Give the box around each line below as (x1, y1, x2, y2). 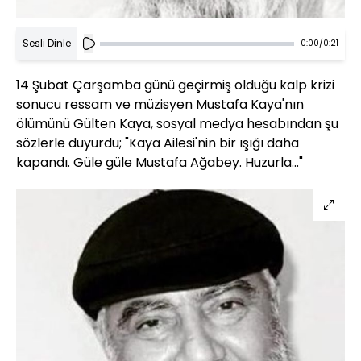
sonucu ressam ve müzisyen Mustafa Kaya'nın (16, 95, 304, 114)
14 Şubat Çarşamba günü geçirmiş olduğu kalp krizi (16, 76, 334, 95)
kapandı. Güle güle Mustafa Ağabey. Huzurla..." (16, 153, 303, 172)
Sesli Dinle (23, 36, 71, 51)
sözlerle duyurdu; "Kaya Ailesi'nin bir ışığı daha (16, 134, 299, 153)
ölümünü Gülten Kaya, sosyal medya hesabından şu (16, 114, 338, 134)
